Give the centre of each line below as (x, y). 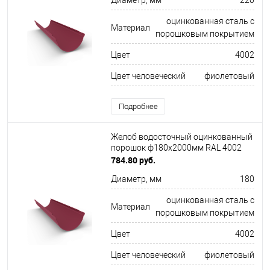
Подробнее (138, 106)
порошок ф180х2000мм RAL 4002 (176, 148)
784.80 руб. (133, 160)
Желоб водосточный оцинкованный (182, 137)
